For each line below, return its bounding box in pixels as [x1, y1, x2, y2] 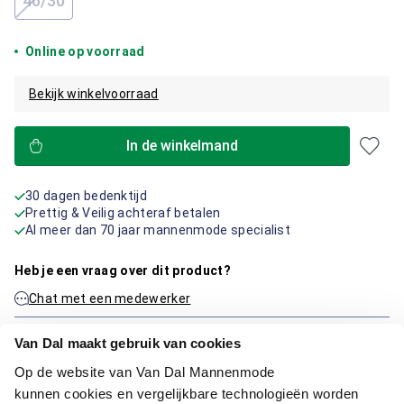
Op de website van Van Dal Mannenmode [14, 363, 275, 380]
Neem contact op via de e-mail [29, 328, 214, 343]
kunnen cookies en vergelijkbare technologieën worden [14, 385, 359, 401]
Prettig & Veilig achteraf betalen [25, 206, 221, 220]
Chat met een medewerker [29, 291, 191, 306]
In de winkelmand [126, 137, 238, 154]
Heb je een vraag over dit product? [14, 263, 231, 278]
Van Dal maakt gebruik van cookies [14, 335, 241, 351]
